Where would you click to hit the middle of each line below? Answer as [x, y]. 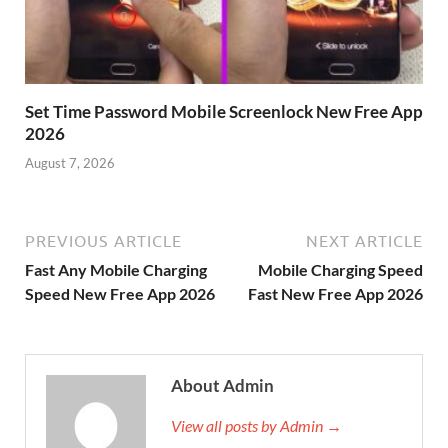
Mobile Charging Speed [340, 269]
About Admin [222, 385]
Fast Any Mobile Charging [116, 269]
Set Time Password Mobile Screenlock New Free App [224, 111]
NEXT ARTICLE [364, 240]
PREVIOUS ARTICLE [103, 240]
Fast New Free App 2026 [335, 293]
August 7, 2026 [70, 162]
